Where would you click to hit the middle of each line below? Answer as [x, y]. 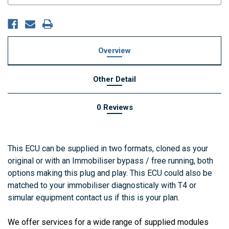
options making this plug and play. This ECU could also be [110, 173]
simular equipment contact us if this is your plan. [94, 197]
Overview [114, 50]
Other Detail [114, 79]
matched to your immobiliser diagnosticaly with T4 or [102, 185]
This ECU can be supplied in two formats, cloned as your [108, 148]
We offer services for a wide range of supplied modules [108, 222]
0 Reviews [114, 107]
